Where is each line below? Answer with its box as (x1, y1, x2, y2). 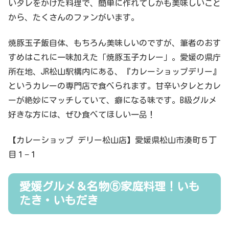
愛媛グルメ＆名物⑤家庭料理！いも (19, 180, 199, 192)
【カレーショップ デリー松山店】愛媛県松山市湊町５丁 (8, 136, 217, 145)
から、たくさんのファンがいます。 (8, 13, 139, 21)
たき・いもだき (19, 194, 98, 206)
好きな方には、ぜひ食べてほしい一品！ (8, 110, 155, 119)
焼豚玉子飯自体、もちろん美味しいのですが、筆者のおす (8, 38, 221, 47)
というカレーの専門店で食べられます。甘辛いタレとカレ (8, 81, 221, 90)
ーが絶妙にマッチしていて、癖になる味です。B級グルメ (8, 96, 217, 104)
